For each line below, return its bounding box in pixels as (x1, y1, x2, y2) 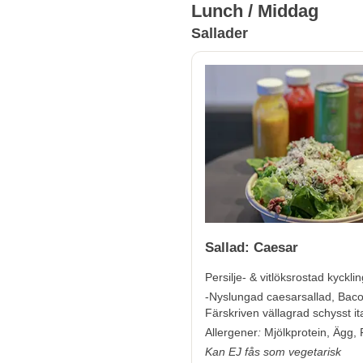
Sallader (191, 25, 248, 41)
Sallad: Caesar (205, 239, 298, 255)
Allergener (205, 325, 258, 339)
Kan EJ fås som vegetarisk (205, 344, 341, 358)
